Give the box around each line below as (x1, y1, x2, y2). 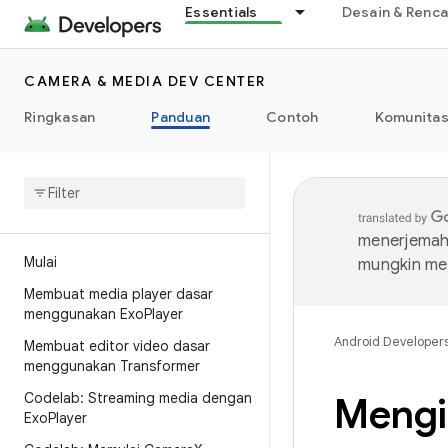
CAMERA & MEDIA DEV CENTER (24, 72, 266, 90)
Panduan (151, 108, 210, 126)
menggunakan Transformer (24, 357, 200, 375)
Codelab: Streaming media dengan (24, 389, 252, 407)
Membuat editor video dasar (24, 337, 210, 355)
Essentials (185, 3, 258, 21)
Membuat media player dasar (24, 285, 213, 303)
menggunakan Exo (24, 305, 144, 323)
